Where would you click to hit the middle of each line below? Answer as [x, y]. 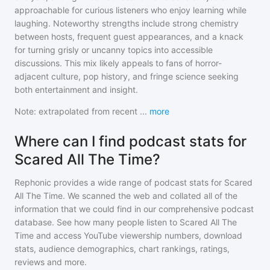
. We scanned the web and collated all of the [150, 196]
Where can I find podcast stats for [130, 141]
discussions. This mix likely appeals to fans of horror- [118, 63]
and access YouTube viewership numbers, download [139, 235]
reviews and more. [51, 262]
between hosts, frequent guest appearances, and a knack [129, 36]
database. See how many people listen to [97, 222]
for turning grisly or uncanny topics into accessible [114, 50]
